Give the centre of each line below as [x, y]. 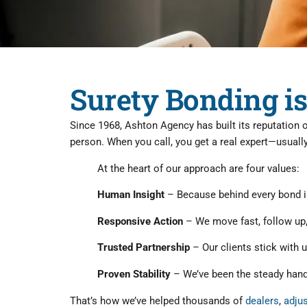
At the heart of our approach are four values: [198, 169]
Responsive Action [140, 221]
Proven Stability [134, 274]
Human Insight [131, 195]
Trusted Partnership [144, 248]
